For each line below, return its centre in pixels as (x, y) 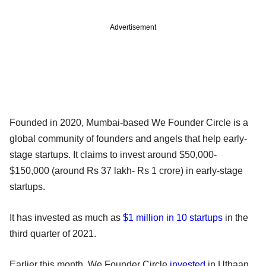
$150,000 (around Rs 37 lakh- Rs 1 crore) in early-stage (126, 170)
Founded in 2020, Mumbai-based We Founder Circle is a (129, 122)
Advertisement (133, 27)
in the (237, 217)
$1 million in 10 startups (174, 217)
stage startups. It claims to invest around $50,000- (113, 154)
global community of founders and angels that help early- (128, 138)
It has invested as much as (66, 217)
